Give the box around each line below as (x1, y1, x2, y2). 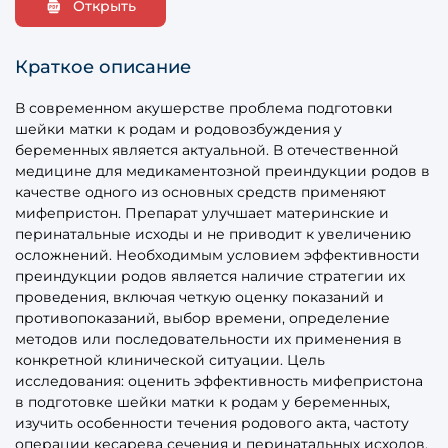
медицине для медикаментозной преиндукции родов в (15, 161, 430, 180)
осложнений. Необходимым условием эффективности (15, 245, 420, 264)
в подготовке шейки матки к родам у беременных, (15, 392, 390, 411)
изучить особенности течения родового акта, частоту (15, 413, 409, 432)
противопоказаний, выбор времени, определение (15, 308, 390, 327)
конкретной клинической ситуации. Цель (15, 350, 325, 369)
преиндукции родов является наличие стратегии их (15, 266, 405, 285)
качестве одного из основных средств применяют (15, 182, 386, 201)
